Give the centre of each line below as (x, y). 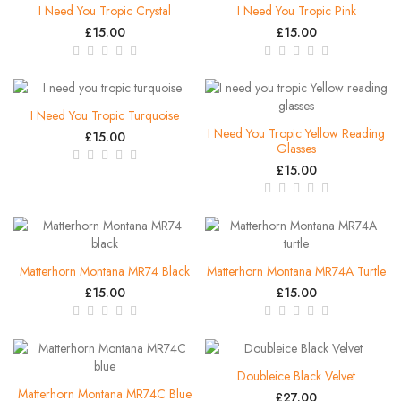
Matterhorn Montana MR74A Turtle (296, 271)
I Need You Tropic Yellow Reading (296, 133)
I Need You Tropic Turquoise (105, 115)
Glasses (296, 148)
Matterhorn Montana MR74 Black (105, 271)
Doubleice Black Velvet (296, 375)
